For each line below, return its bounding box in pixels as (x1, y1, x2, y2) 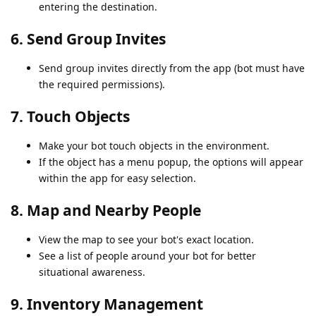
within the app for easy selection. (39, 171, 196, 186)
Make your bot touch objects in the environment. (39, 139, 269, 153)
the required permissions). (39, 78, 165, 92)
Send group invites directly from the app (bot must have (39, 61, 305, 75)
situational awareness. (39, 265, 145, 279)
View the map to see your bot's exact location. (39, 233, 254, 247)
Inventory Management (27, 294, 203, 315)
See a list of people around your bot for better (39, 249, 256, 263)
